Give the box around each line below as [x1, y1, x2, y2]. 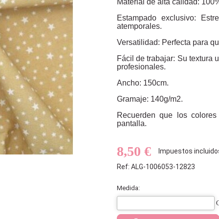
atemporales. [117, 22, 162, 30]
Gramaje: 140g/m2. [117, 94, 183, 103]
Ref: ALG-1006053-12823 [117, 162, 195, 171]
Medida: [117, 184, 140, 192]
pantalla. [117, 119, 147, 128]
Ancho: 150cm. [117, 78, 169, 87]
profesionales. [117, 62, 166, 71]
